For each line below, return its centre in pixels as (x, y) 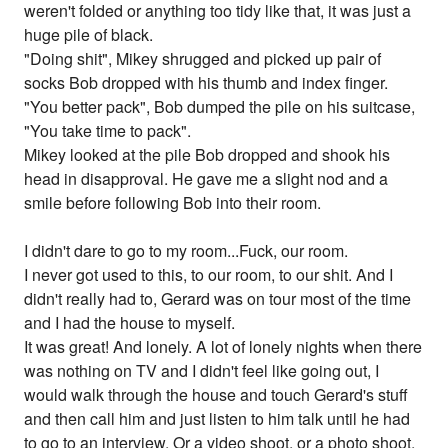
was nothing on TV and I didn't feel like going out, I (202, 371)
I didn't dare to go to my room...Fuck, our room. (186, 251)
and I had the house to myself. (130, 323)
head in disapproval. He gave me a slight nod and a (206, 179)
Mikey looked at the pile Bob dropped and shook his (207, 155)
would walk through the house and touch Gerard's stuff (216, 395)
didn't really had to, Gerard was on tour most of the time (218, 299)
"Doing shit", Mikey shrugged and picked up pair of (203, 59)
